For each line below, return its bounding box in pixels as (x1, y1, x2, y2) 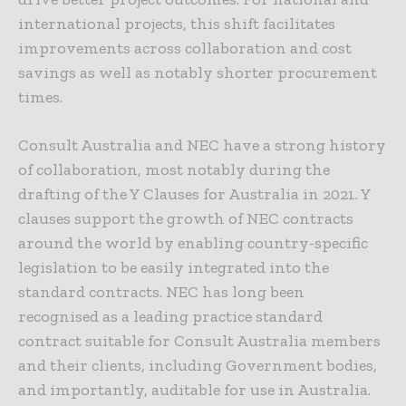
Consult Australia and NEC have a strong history (18, 134, 386, 155)
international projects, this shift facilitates (18, 13, 335, 34)
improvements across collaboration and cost (18, 37, 352, 58)
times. (18, 86, 63, 107)
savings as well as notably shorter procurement (18, 62, 377, 82)
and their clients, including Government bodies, (18, 354, 377, 375)
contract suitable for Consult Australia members (18, 330, 381, 351)
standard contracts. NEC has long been (18, 281, 304, 302)
